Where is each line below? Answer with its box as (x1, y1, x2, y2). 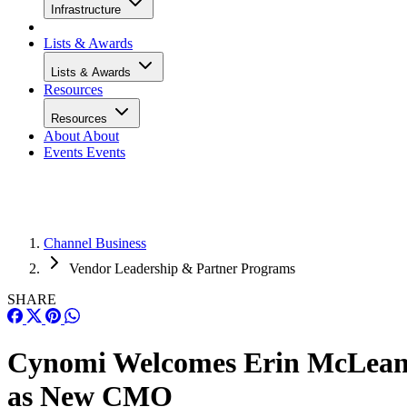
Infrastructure (51, 3, 124, 16)
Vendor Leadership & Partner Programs (69, 261, 295, 276)
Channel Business (44, 235, 146, 251)
